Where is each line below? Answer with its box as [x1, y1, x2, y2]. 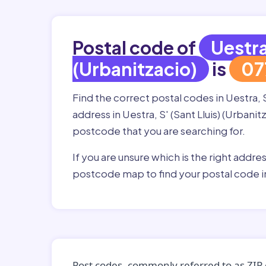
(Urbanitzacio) [72, 58, 197, 80]
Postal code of [72, 36, 199, 59]
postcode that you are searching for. [72, 124, 247, 137]
